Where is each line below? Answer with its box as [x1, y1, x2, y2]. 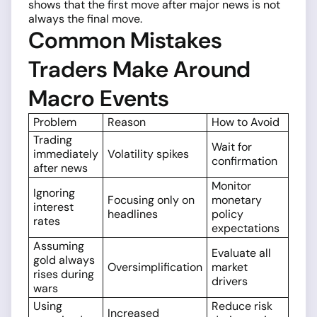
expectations [212, 221, 279, 236]
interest [33, 200, 74, 215]
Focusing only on [108, 192, 195, 208]
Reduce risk [212, 299, 272, 314]
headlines [108, 207, 158, 222]
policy [212, 207, 243, 222]
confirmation [212, 154, 277, 169]
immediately [33, 146, 98, 162]
